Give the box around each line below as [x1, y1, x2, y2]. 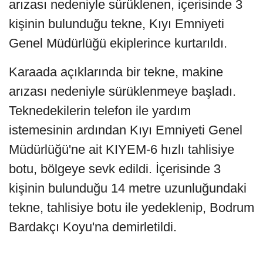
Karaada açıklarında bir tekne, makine [9, 64, 223, 79]
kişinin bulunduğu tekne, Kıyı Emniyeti [9, 16, 224, 31]
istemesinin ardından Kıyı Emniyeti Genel [9, 122, 242, 137]
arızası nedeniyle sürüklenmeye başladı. [9, 83, 236, 99]
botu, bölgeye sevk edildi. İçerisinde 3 [9, 161, 221, 176]
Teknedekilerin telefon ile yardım [9, 103, 191, 118]
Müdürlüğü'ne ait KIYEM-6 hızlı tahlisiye [9, 141, 234, 157]
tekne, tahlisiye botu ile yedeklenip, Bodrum [9, 200, 254, 215]
